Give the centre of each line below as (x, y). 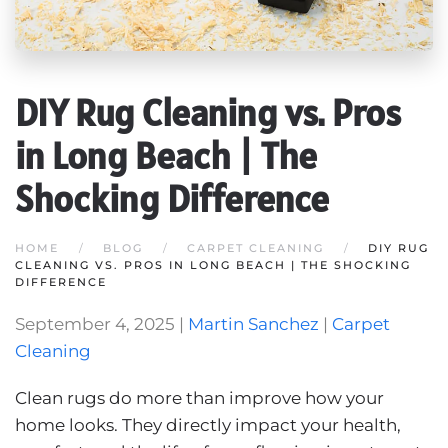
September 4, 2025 (95, 323)
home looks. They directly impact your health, (208, 424)
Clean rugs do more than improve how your (199, 397)
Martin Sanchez (253, 323)
